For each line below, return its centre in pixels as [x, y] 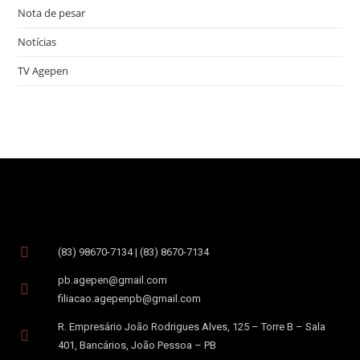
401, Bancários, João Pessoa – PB [137, 345]
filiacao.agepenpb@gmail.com [129, 299]
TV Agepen [43, 71]
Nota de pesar [52, 13]
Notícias [37, 42]
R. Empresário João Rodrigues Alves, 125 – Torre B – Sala [191, 327]
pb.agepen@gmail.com [112, 280]
